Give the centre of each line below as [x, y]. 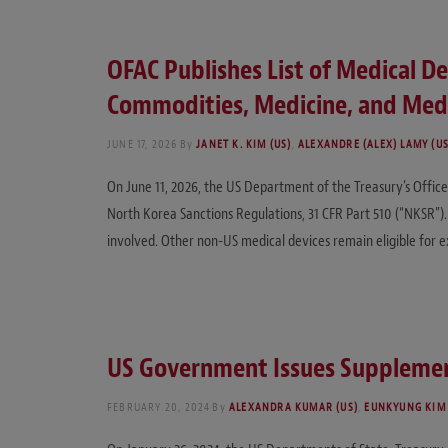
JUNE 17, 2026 [142, 144]
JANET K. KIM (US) [244, 144]
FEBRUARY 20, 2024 [159, 406]
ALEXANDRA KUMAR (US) [294, 406]
